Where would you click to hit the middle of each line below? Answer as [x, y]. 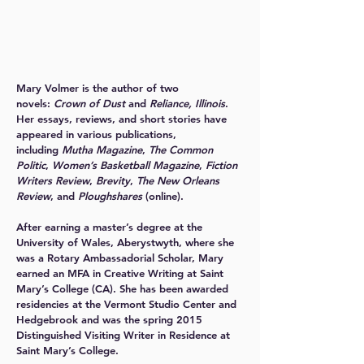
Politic [31, 165]
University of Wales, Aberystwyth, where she [125, 242]
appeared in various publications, [96, 134]
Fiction [221, 165]
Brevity [113, 180]
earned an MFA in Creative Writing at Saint [120, 273]
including [39, 149]
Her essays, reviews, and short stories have [121, 119]
